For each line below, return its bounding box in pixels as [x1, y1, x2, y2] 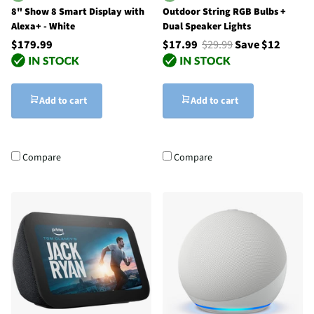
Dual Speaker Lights [163, 19, 251, 34]
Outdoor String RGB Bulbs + [163, 4, 286, 19]
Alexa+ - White [11, 19, 75, 34]
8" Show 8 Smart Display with [11, 4, 144, 19]
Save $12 [235, 36, 280, 53]
